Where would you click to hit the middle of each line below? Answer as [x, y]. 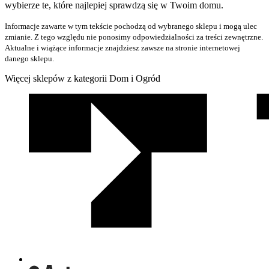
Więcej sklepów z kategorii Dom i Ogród [83, 79]
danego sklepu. [29, 59]
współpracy [42, 117]
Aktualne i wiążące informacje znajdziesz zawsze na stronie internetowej [122, 48]
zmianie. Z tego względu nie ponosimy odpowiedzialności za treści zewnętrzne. [134, 37]
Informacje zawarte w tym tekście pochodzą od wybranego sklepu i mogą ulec [131, 26]
